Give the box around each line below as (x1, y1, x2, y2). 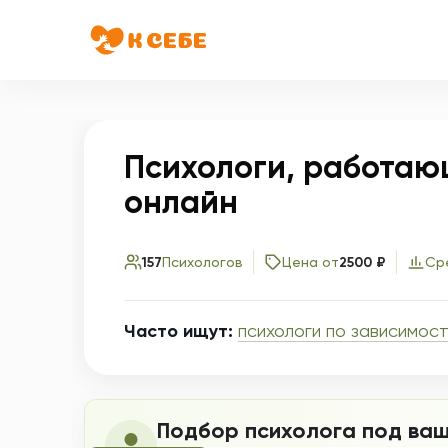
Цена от (282, 253, 339, 270)
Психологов (162, 253, 243, 270)
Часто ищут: (124, 320, 233, 342)
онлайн (124, 183, 238, 221)
